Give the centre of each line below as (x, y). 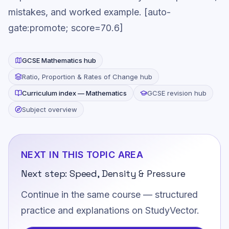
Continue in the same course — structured (109, 194)
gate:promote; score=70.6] (66, 28)
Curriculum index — (54, 93)
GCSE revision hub (177, 93)
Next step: (45, 173)
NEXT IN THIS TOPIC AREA (82, 154)
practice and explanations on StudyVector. (110, 210)
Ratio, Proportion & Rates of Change (80, 76)
